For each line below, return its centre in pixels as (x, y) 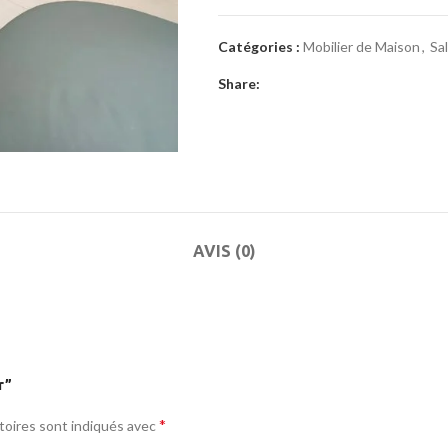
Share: (239, 83)
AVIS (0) (224, 251)
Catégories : (259, 46)
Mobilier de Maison (361, 46)
